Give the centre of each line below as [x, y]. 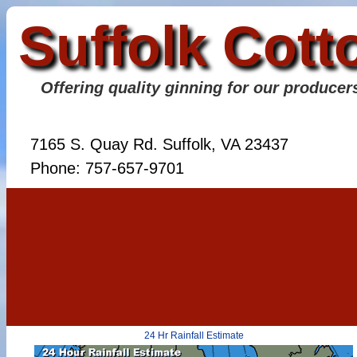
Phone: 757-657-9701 [107, 169]
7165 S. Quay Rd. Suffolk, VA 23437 [159, 145]
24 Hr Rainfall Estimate [194, 335]
